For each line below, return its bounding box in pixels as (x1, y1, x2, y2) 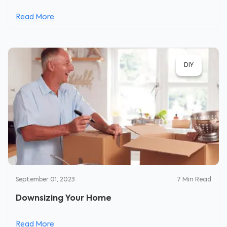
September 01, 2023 (16, 177, 75, 183)
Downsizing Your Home (16, 195, 111, 203)
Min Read (182, 177, 211, 183)
